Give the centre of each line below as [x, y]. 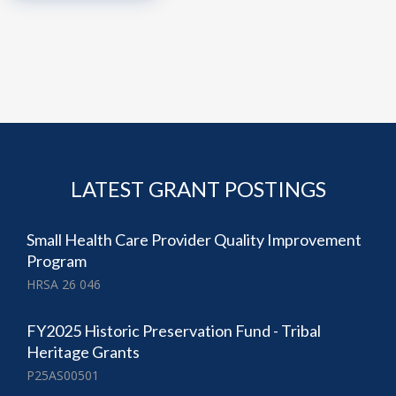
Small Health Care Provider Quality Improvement [194, 240]
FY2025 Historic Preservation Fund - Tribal [174, 331]
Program [57, 261]
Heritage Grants [83, 352]
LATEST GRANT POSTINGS [198, 189]
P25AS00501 [63, 376]
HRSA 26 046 [64, 285]
